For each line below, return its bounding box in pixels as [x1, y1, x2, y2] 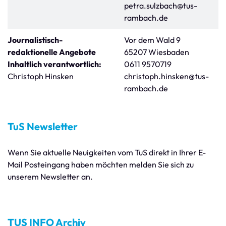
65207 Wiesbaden [124, 47, 189, 57]
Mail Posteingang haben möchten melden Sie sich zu [8, 159, 194, 169]
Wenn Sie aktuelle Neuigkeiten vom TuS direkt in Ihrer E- [8, 147, 206, 157]
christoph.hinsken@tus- [124, 71, 209, 81]
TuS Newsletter [8, 120, 78, 133]
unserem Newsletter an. [8, 172, 93, 182]
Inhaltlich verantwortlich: [8, 59, 101, 69]
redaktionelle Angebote [8, 47, 96, 57]
